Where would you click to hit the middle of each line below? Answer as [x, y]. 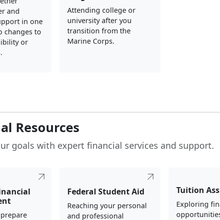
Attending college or [101, 10]
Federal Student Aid [106, 192]
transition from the [99, 31]
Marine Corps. [91, 41]
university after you [99, 21]
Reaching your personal [107, 206]
